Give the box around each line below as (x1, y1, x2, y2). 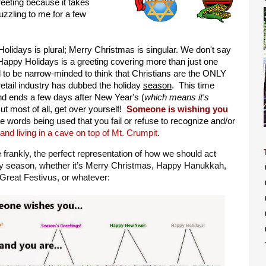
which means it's (144, 93, 209, 102)
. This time (172, 81, 214, 90)
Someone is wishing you (126, 104, 228, 114)
